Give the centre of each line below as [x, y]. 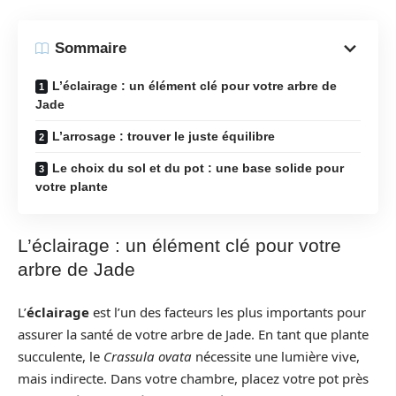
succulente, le [61, 356]
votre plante [72, 186]
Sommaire [91, 48]
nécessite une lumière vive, [276, 356]
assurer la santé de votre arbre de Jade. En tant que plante [193, 334]
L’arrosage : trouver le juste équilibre [164, 136]
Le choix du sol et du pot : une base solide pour [198, 168]
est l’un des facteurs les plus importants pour [228, 312]
